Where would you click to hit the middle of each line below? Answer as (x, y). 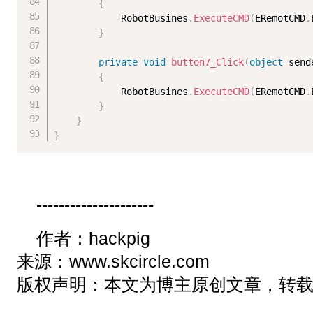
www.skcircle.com (140, 262)
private (118, 63)
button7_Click (208, 63)
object (267, 63)
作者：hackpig (94, 239)
